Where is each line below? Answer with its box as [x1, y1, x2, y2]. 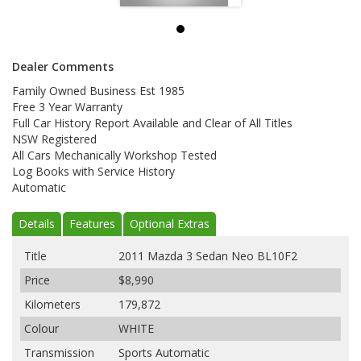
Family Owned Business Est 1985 [12, 83, 185, 99]
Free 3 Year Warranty [12, 99, 122, 115]
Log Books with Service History [12, 164, 175, 180]
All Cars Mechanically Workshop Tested [12, 147, 217, 164]
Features [69, 216, 115, 232]
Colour [24, 321, 59, 337]
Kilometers [24, 297, 81, 313]
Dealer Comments [12, 59, 114, 75]
